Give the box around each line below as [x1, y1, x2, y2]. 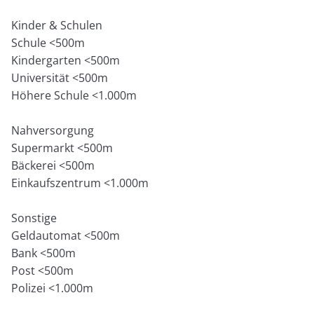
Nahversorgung [11, 122, 95, 138]
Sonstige [11, 210, 57, 226]
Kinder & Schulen [11, 17, 103, 33]
